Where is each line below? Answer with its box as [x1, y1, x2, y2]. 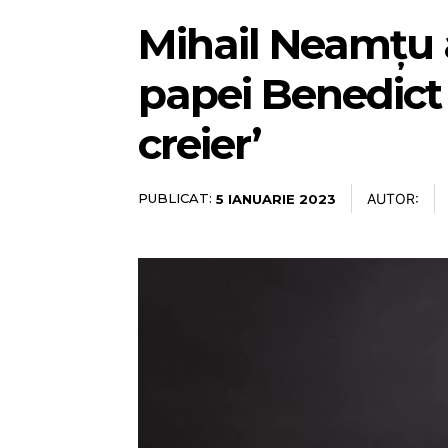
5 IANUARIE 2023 [216, 190, 336, 207]
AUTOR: [367, 190, 419, 207]
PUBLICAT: [138, 190, 212, 206]
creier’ [138, 118, 260, 170]
